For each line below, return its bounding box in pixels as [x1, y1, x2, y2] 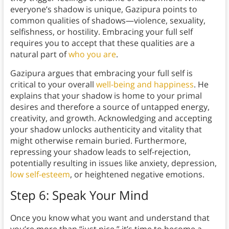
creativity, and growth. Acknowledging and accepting [10, 112, 212, 124]
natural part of [10, 49, 68, 60]
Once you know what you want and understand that [10, 212, 210, 224]
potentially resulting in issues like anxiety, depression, [10, 157, 217, 169]
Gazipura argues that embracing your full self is [10, 67, 193, 79]
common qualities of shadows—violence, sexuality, [10, 15, 205, 27]
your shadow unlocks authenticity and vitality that [10, 124, 202, 135]
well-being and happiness [96, 79, 194, 90]
